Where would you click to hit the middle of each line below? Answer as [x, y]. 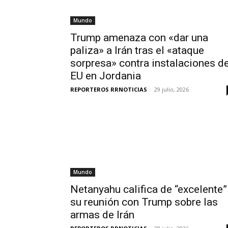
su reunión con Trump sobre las [144, 202]
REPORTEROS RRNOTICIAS [109, 89]
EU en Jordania [106, 76]
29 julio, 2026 [172, 89]
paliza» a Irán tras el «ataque [137, 50]
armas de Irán [102, 215]
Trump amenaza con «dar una [139, 38]
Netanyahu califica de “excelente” [149, 189]
